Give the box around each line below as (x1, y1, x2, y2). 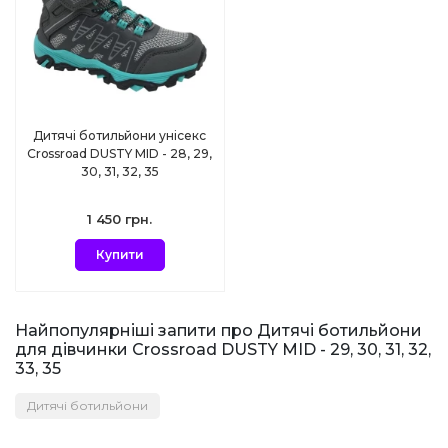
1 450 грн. (87, 210, 153, 227)
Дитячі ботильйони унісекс (33, 127, 207, 143)
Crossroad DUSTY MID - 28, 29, (27, 145, 213, 161)
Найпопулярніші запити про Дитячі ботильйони (15, 320, 422, 340)
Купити (95, 246, 144, 262)
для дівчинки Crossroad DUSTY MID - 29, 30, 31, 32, (15, 339, 431, 359)
